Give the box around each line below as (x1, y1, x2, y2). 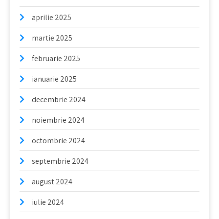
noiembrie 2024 (32, 115, 85, 125)
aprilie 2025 (32, 12, 71, 22)
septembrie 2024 (32, 156, 88, 166)
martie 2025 (32, 33, 72, 43)
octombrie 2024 (32, 135, 85, 146)
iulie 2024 (32, 197, 64, 207)
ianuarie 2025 (32, 74, 77, 84)
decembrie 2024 (32, 94, 86, 105)
